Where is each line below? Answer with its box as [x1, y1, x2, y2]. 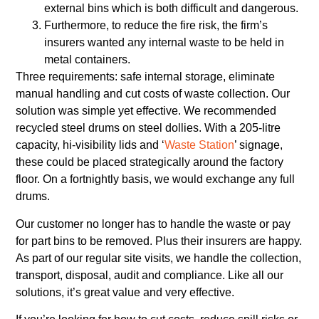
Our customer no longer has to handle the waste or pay [16, 217, 291, 230]
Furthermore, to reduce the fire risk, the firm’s [44, 19, 268, 32]
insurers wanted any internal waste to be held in [44, 36, 285, 49]
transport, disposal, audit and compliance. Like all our [16, 268, 284, 281]
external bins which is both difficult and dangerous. [44, 2, 299, 15]
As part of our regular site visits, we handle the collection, [16, 251, 302, 264]
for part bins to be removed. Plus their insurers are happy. [16, 234, 303, 247]
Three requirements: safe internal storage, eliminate [16, 70, 276, 83]
